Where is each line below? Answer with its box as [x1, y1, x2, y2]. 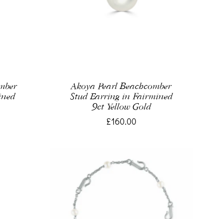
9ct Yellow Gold [91, 101, 151, 112]
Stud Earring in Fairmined [70, 91, 173, 102]
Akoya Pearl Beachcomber [70, 81, 173, 91]
